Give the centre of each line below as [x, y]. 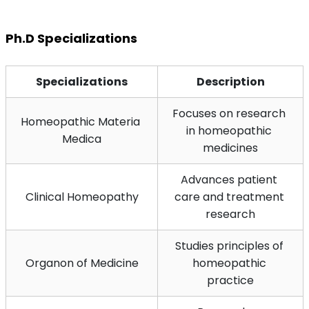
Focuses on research [229, 113]
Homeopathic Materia [80, 121]
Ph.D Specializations [71, 38]
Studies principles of [229, 246]
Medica [82, 139]
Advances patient [229, 179]
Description [230, 81]
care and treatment [229, 197]
